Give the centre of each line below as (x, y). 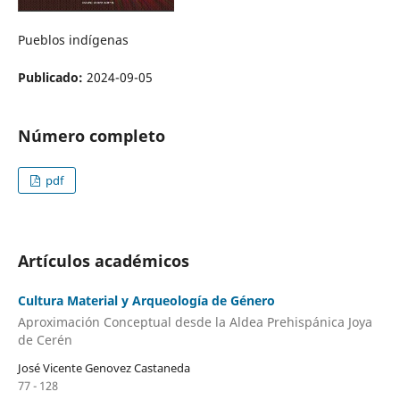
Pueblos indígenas (73, 39)
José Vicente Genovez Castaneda (104, 368)
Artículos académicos (103, 260)
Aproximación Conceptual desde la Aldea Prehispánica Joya (195, 321)
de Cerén (45, 339)
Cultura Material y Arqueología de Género (146, 300)
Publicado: (52, 77)
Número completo (91, 135)
